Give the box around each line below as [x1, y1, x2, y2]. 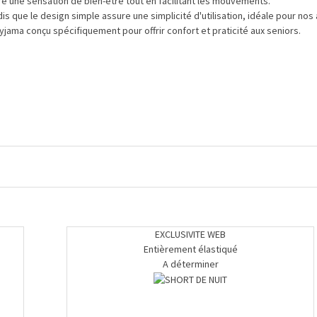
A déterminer [162, 258, 219, 271]
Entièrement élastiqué [143, 243, 238, 256]
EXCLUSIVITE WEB [155, 228, 226, 241]
